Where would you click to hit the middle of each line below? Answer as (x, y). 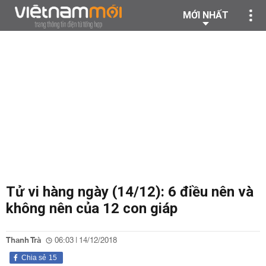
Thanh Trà (23, 240)
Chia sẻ (34, 258)
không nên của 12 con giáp (92, 208)
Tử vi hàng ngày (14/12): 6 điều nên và (130, 192)
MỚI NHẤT (206, 15)
